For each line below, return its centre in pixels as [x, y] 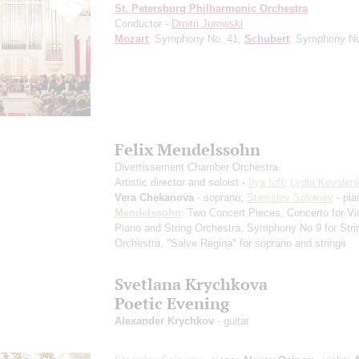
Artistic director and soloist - [182, 182]
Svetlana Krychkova [191, 284]
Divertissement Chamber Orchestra [196, 167]
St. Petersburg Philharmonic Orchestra [211, 8]
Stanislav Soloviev [290, 197]
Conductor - [143, 23]
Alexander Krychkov [164, 321]
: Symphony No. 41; [196, 38]
